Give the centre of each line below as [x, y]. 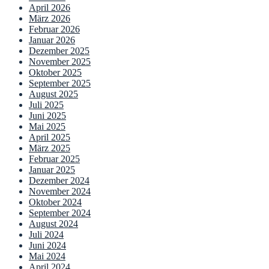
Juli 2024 [46, 235]
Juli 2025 [46, 105]
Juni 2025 [47, 116]
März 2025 [50, 148]
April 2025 [50, 138]
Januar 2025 [52, 170]
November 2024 [60, 192]
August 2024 [53, 224]
